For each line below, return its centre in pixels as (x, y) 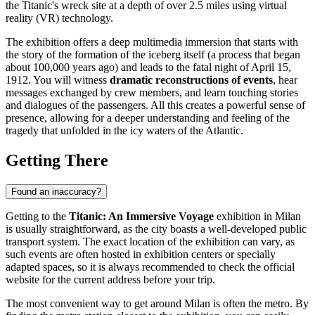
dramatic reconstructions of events (191, 79)
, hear (285, 79)
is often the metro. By (259, 303)
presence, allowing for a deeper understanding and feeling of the (148, 117)
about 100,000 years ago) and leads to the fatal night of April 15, (148, 67)
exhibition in (244, 216)
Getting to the (37, 216)
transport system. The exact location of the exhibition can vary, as (150, 241)
